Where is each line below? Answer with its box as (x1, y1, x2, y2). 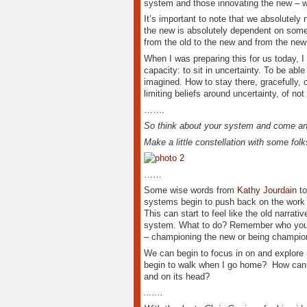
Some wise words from (143, 185, 237, 196)
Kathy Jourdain (236, 185, 297, 196)
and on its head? (143, 271, 210, 282)
